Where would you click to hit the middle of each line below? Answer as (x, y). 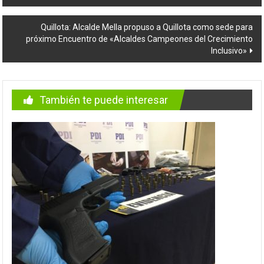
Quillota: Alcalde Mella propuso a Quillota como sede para (146, 27)
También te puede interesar (104, 100)
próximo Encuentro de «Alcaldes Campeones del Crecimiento (139, 39)
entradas (34, 12)
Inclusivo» (229, 51)
